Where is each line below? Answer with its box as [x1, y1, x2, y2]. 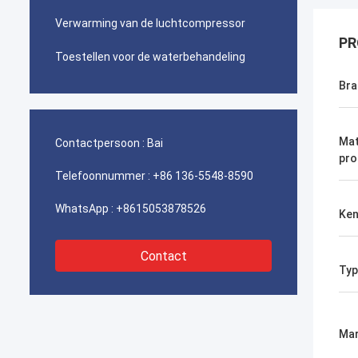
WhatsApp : [55, 202, 113, 215]
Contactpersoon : [55, 137, 145, 149]
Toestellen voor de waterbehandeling [55, 50, 245, 63]
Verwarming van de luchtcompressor [55, 17, 245, 30]
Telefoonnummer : [55, 169, 150, 182]
